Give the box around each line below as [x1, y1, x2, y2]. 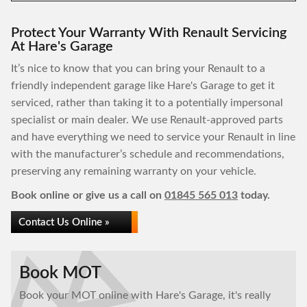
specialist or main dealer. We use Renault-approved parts [11, 114, 283, 125]
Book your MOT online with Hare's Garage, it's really [19, 290, 271, 301]
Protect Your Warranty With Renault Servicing [11, 26, 286, 40]
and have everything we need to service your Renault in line [11, 132, 295, 143]
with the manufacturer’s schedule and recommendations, [11, 149, 284, 160]
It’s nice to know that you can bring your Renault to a [11, 63, 265, 74]
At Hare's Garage [11, 40, 113, 53]
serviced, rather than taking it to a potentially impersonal [11, 97, 283, 108]
